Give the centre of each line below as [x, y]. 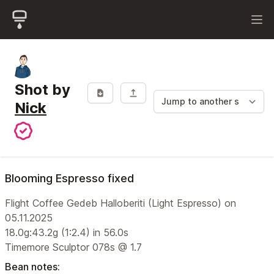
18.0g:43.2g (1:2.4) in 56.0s [67, 232]
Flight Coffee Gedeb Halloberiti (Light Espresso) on [120, 203]
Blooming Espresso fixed [69, 178]
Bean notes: [32, 267]
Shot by [43, 90]
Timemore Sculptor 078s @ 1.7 [73, 247]
